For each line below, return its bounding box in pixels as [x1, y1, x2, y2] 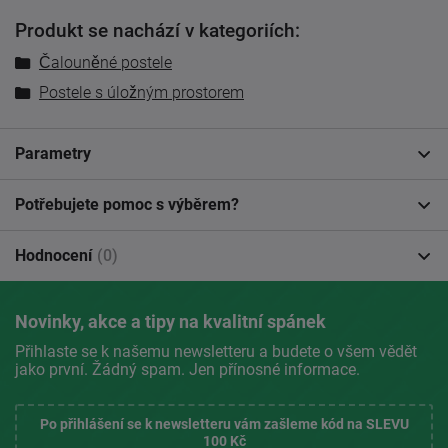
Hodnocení [15, 246, 92, 266]
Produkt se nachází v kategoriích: [15, 20, 300, 43]
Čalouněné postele [39, 53, 172, 73]
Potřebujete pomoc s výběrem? [15, 195, 239, 215]
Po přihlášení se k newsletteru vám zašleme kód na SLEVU [39, 416, 409, 433]
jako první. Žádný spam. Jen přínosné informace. [15, 360, 360, 380]
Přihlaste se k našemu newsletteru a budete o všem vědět [15, 342, 417, 362]
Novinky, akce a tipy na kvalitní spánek [15, 311, 326, 333]
